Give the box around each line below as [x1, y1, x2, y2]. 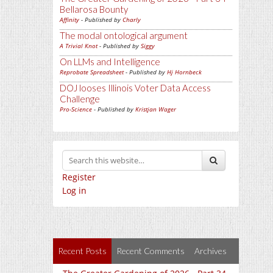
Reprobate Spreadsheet [60, 68, 124, 77]
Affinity [60, 15, 79, 24]
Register [62, 171, 96, 183]
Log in [62, 185, 87, 197]
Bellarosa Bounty [60, 4, 128, 15]
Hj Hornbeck [167, 68, 202, 77]
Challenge [60, 93, 100, 105]
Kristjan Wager [135, 105, 176, 114]
